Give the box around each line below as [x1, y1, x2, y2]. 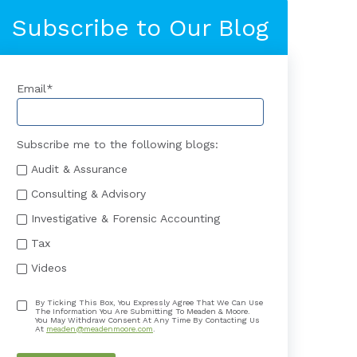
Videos [31, 261, 67, 274]
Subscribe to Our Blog [12, 14, 269, 41]
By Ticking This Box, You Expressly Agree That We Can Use [35, 298, 263, 307]
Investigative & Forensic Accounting [31, 211, 220, 225]
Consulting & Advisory [31, 186, 146, 200]
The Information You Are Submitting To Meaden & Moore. [35, 307, 250, 316]
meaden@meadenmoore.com [46, 324, 153, 333]
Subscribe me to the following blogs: [17, 138, 218, 151]
